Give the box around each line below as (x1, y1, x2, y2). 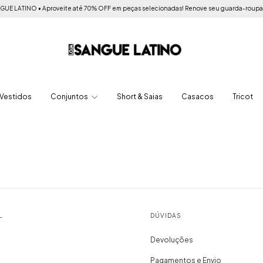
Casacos (181, 92, 214, 101)
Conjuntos (50, 92, 90, 101)
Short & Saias (116, 92, 163, 101)
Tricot (232, 92, 253, 101)
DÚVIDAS (150, 212, 181, 219)
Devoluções (150, 235, 193, 244)
